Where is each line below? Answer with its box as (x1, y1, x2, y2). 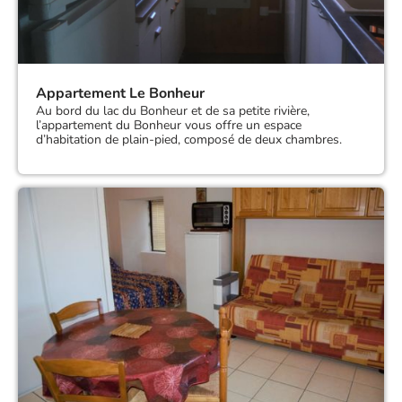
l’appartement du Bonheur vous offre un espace (36, 117, 301, 135)
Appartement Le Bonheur (36, 83, 205, 104)
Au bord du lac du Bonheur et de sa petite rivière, (36, 102, 310, 120)
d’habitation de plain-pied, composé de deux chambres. (36, 131, 342, 149)
